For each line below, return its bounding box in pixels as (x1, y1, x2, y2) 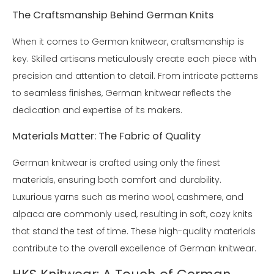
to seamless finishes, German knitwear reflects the (12, 87, 231, 99)
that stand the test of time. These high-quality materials (12, 225, 256, 237)
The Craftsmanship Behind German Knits (12, 8, 213, 22)
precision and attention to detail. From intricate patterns (12, 70, 258, 82)
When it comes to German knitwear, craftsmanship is (12, 35, 244, 48)
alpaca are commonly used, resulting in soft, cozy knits (12, 208, 253, 220)
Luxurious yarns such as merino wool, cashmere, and (12, 191, 243, 203)
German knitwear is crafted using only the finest (12, 157, 220, 169)
